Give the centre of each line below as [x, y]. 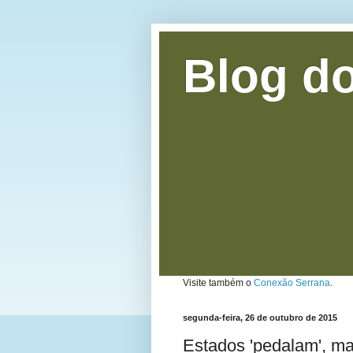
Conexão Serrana [292, 283]
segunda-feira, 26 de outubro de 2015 [260, 318]
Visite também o [218, 283]
